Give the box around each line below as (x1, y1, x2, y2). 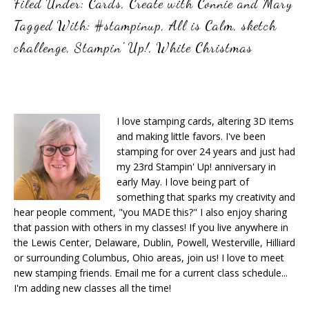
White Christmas (157, 39, 252, 56)
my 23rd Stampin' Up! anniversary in (117, 159, 276, 173)
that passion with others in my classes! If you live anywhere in (14, 220, 288, 234)
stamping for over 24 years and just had (117, 144, 295, 158)
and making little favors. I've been (117, 129, 266, 143)
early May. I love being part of (117, 175, 249, 188)
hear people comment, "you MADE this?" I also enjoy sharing (14, 205, 287, 219)
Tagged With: (14, 17, 94, 34)
